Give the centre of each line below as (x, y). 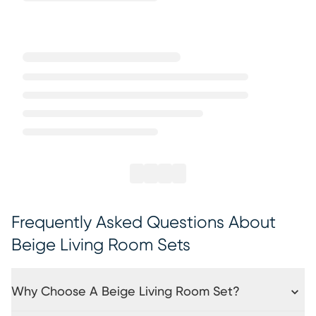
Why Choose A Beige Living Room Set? (126, 292)
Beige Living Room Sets (101, 245)
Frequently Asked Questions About (144, 223)
